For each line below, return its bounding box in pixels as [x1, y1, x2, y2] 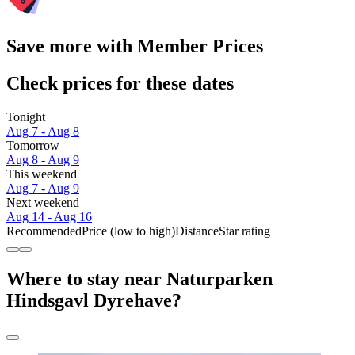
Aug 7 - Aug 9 [6, 181, 79, 195]
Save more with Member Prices [6, 35, 263, 56]
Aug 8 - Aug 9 [6, 152, 79, 166]
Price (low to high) [82, 223, 175, 238]
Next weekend [6, 195, 79, 209]
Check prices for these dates [6, 72, 234, 94]
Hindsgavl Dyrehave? [6, 289, 181, 311]
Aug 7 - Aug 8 [6, 124, 79, 138]
